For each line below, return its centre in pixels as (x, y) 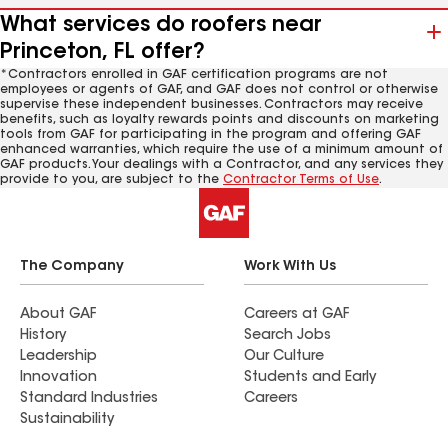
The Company (72, 267)
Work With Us (290, 267)
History (43, 336)
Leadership (58, 357)
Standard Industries (89, 399)
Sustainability (67, 420)
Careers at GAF (296, 315)
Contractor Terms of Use (301, 180)
